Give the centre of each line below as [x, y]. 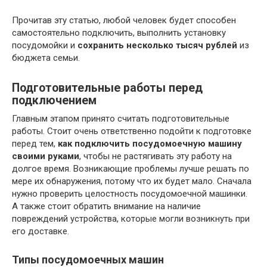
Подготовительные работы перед [107, 88]
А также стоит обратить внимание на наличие [106, 206]
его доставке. [41, 231]
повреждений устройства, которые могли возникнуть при [131, 218]
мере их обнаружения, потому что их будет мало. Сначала [132, 181]
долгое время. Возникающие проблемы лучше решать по [131, 168]
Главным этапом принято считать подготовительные [121, 118]
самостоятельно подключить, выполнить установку [119, 32]
